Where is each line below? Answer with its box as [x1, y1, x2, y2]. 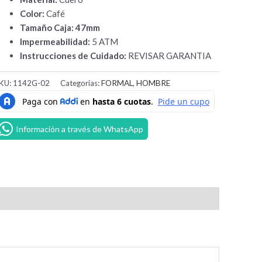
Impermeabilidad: [20, 36, 91, 47]
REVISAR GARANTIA [128, 50, 212, 61]
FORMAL [101, 78, 133, 88]
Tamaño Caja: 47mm [20, 22, 101, 33]
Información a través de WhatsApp [16, 124, 144, 135]
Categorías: [60, 78, 102, 88]
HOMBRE [136, 78, 171, 88]
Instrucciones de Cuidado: [20, 50, 129, 61]
